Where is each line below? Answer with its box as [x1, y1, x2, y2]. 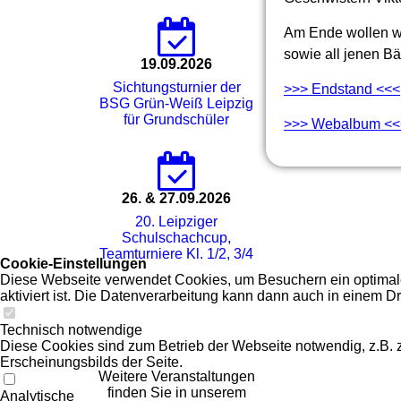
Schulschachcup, [122, 229, 231, 245]
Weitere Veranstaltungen [98, 368, 255, 384]
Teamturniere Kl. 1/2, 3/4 [99, 245, 253, 261]
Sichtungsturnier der [112, 79, 241, 95]
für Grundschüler [124, 111, 229, 127]
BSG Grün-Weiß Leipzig [99, 95, 253, 111]
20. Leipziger [135, 213, 218, 229]
